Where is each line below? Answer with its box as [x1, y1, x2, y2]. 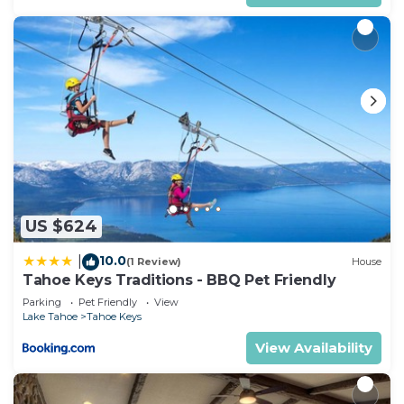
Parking [23, 295, 61, 308]
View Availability [255, 338, 372, 356]
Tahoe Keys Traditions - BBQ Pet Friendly [23, 271, 336, 289]
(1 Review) [126, 255, 181, 269]
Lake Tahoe [23, 309, 78, 323]
